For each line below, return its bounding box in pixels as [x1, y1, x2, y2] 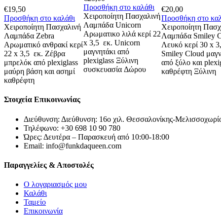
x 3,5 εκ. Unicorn [83, 38, 140, 47]
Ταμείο [24, 198, 46, 207]
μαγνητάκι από [83, 47, 129, 56]
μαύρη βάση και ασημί [4, 67, 75, 76]
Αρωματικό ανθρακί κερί [4, 40, 83, 49]
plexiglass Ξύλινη [83, 56, 138, 65]
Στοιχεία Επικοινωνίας [4, 95, 80, 104]
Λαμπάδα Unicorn [83, 21, 141, 30]
